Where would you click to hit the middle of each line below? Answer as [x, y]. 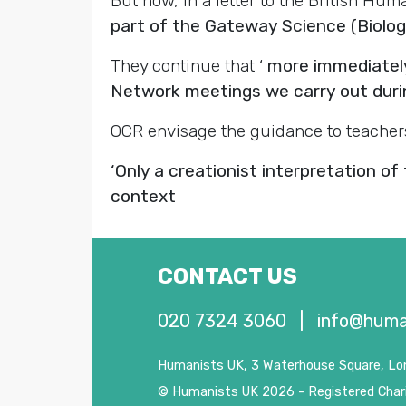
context [143, 196]
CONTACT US [227, 276]
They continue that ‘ [189, 65]
